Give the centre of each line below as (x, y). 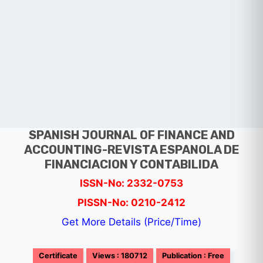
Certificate (58, 256)
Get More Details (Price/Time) (131, 222)
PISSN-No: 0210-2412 (131, 203)
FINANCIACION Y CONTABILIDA (131, 164)
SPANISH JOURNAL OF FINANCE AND (131, 135)
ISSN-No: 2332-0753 (131, 183)
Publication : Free (193, 256)
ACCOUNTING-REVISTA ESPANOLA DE (131, 150)
